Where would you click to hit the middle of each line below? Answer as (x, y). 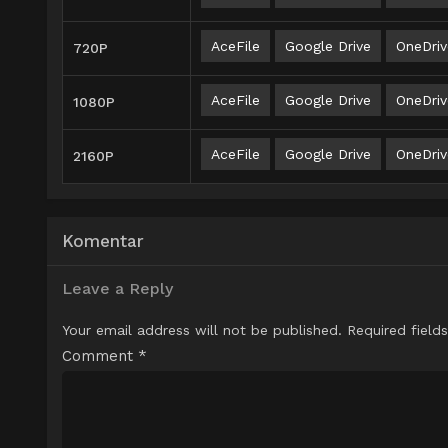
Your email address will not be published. (202, 330)
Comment (100, 356)
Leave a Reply (117, 289)
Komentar (103, 241)
